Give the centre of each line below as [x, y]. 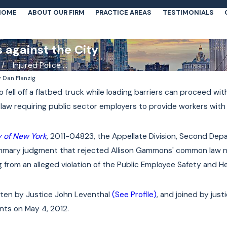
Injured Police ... [40, 65]
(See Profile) [134, 195]
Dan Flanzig [19, 78]
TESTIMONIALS [188, 12]
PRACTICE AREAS [123, 12]
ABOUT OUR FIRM [56, 12]
